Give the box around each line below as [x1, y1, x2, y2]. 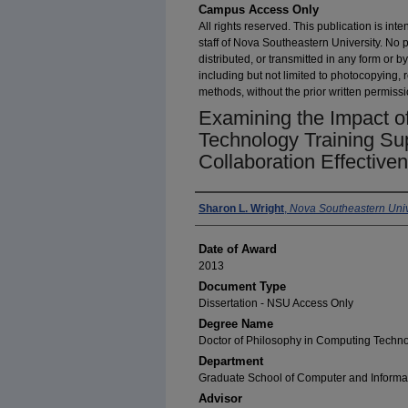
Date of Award [199, 242, 277, 256]
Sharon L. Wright [199, 202, 284, 215]
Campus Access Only [199, 3, 319, 16]
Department [199, 354, 263, 368]
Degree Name [199, 317, 273, 331]
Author [195, 199, 249, 219]
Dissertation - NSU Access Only [199, 297, 353, 310]
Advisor [199, 392, 242, 405]
